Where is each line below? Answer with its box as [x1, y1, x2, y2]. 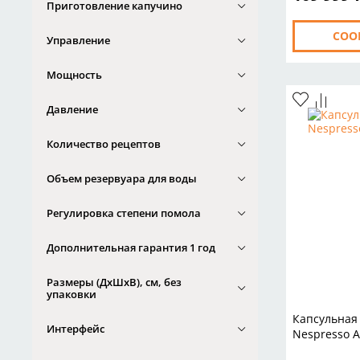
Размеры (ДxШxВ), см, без [46, 274, 182, 289]
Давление [46, 101, 98, 117]
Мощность [46, 67, 102, 82]
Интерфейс [46, 321, 104, 336]
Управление [46, 32, 110, 47]
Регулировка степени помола [46, 205, 201, 220]
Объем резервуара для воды [46, 170, 197, 186]
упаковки [46, 286, 96, 301]
